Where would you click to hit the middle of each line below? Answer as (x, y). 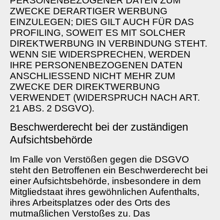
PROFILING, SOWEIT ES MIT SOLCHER (98, 32)
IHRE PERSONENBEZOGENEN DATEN (96, 65)
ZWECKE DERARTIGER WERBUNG (89, 11)
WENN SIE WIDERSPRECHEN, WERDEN (100, 54)
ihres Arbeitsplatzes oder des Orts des (90, 203)
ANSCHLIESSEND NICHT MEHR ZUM (93, 76)
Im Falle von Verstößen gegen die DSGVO (99, 160)
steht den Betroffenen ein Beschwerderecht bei (109, 170)
